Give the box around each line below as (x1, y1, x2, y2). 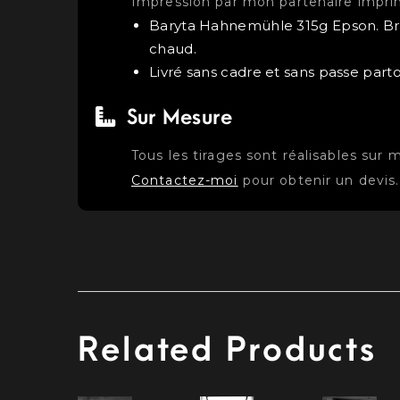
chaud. (149, 39, 196, 57)
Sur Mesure (121, 105, 233, 129)
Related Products (78, 331, 378, 369)
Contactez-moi (131, 171, 238, 188)
